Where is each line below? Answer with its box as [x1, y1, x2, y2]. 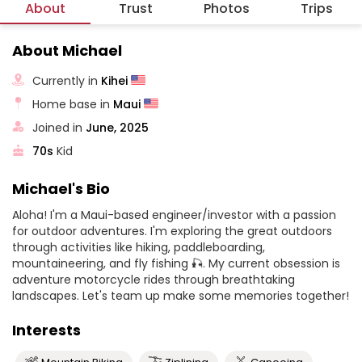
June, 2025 [86, 119, 149, 136]
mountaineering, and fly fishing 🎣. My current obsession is [12, 255, 340, 271]
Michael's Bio [12, 179, 110, 199]
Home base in [32, 95, 114, 112]
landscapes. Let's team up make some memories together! [12, 288, 349, 304]
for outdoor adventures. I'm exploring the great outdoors [12, 223, 332, 239]
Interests [12, 320, 81, 340]
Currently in [32, 72, 102, 89]
